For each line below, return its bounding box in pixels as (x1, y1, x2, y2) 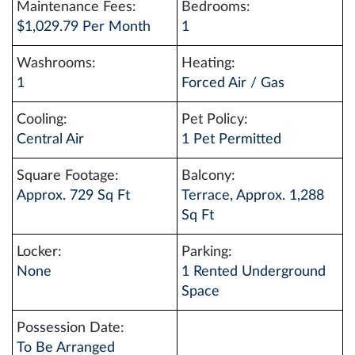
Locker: (17, 244, 62, 259)
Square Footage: (17, 168, 119, 183)
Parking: (181, 244, 232, 259)
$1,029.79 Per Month (17, 19, 151, 34)
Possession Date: (17, 320, 124, 335)
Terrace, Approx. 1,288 (181, 188, 324, 203)
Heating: (181, 55, 235, 71)
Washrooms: (17, 55, 96, 71)
